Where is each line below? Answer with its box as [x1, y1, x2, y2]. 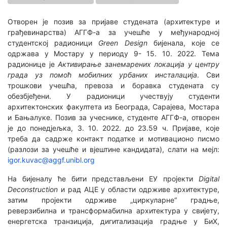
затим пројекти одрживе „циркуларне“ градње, [8, 196, 219, 204]
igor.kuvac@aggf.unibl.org [8, 156, 95, 164]
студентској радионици [8, 39, 99, 47]
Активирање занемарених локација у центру [58, 60, 219, 68]
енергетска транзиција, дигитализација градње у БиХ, [8, 217, 219, 225]
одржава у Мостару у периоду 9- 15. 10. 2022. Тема [8, 49, 219, 58]
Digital [199, 174, 219, 183]
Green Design [98, 39, 147, 47]
